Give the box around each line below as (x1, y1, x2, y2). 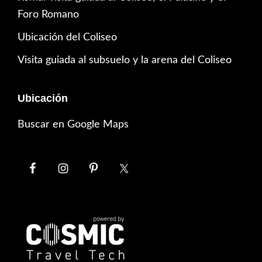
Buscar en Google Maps (18, 119, 129, 130)
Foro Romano (18, 9, 79, 20)
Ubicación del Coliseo (18, 32, 117, 43)
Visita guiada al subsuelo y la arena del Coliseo (18, 54, 232, 65)
